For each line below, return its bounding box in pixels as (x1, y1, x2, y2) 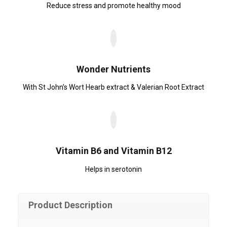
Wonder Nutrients (77, 63, 150, 74)
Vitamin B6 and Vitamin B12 (55, 145, 172, 156)
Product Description (28, 199, 112, 210)
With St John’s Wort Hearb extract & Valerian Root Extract (23, 83, 204, 91)
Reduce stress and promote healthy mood (46, 1, 181, 10)
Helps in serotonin (85, 165, 142, 173)
